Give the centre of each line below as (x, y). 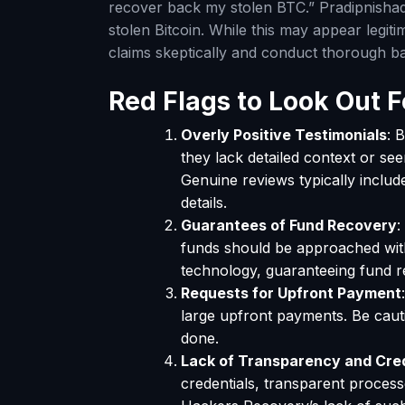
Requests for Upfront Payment (291, 293)
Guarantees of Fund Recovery (289, 226)
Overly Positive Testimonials (284, 135)
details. (204, 203)
